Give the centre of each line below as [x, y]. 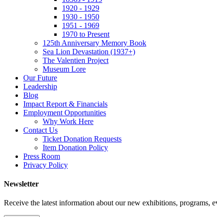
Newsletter [21, 184]
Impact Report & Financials [65, 104]
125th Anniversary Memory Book [94, 43]
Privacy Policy [46, 165]
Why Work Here [68, 121]
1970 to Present [86, 34]
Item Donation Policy [75, 147]
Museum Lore [64, 69]
